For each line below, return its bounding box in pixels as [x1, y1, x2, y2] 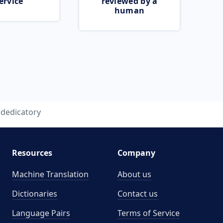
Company [117, 147, 155, 158]
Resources [11, 147, 52, 158]
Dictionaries [11, 188, 57, 199]
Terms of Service [117, 208, 180, 219]
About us [117, 169, 151, 180]
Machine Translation [11, 169, 89, 180]
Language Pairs [11, 208, 70, 219]
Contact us [117, 188, 158, 199]
